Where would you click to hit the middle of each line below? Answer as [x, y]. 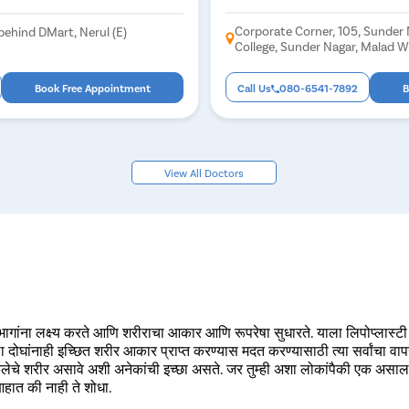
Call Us [255, 87]
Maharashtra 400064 [296, 61]
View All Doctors [204, 172]
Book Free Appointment [93, 87]
